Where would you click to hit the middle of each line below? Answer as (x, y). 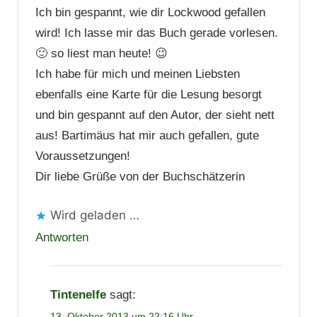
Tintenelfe (78, 294)
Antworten (62, 237)
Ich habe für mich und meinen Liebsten (137, 74)
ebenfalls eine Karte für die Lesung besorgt (148, 95)
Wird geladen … (94, 215)
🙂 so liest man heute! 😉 (101, 54)
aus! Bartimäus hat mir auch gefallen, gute (147, 136)
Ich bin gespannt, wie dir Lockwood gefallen (150, 13)
